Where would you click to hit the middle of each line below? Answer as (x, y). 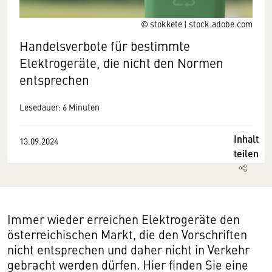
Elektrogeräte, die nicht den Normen (121, 63)
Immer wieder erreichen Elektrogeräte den (124, 219)
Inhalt (246, 139)
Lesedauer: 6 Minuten (59, 107)
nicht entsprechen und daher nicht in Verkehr (128, 249)
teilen (246, 153)
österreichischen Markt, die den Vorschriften (127, 234)
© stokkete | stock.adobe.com (197, 24)
